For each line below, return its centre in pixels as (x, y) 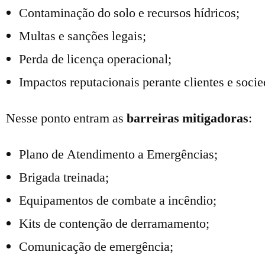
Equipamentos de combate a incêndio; (118, 201)
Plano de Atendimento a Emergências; (118, 154)
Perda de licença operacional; (95, 59)
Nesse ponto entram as (66, 118)
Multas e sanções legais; (83, 36)
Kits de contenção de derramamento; (114, 224)
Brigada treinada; (64, 177)
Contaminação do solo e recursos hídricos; (129, 13)
